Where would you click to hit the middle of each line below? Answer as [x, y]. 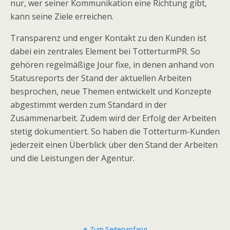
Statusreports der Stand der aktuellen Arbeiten [101, 78]
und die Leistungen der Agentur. [72, 158]
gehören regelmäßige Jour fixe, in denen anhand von [112, 65]
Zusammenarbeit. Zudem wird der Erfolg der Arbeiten [113, 118]
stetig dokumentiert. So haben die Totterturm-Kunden [115, 131]
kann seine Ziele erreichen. [62, 16]
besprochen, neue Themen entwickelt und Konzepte [111, 91]
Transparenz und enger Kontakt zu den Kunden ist [108, 38]
